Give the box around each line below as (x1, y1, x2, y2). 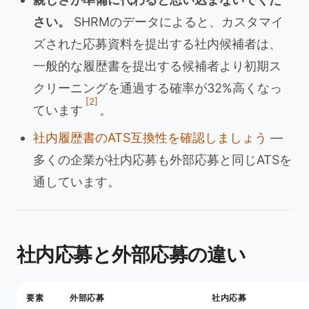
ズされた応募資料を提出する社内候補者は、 (33, 37, 281, 51)
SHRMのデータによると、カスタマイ (70, 14, 283, 29)
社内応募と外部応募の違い (17, 243, 246, 266)
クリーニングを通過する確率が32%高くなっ (33, 81, 282, 95)
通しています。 (33, 175, 120, 189)
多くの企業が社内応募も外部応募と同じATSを (33, 152, 292, 167)
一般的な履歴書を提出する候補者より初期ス (33, 59, 281, 73)
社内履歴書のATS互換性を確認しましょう (33, 130, 267, 145)
